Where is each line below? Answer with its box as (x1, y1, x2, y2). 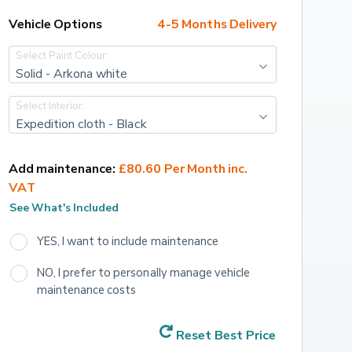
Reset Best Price (175, 327, 276, 343)
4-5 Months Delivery (157, 16, 277, 32)
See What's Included (9, 200, 119, 214)
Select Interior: (15, 98, 86, 112)
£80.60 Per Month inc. (119, 160, 251, 177)
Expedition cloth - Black (15, 115, 147, 131)
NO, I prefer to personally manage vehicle (36, 265, 253, 280)
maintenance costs (36, 282, 137, 297)
